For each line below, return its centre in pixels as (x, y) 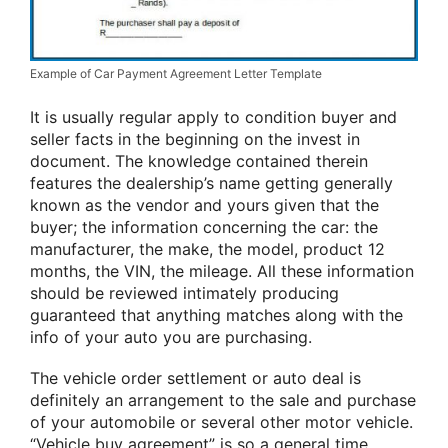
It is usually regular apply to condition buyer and (213, 116)
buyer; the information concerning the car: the (204, 226)
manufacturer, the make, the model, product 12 (207, 248)
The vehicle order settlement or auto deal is (195, 378)
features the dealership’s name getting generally (211, 182)
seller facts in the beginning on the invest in (195, 138)
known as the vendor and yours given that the (204, 204)
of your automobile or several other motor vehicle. (221, 422)
